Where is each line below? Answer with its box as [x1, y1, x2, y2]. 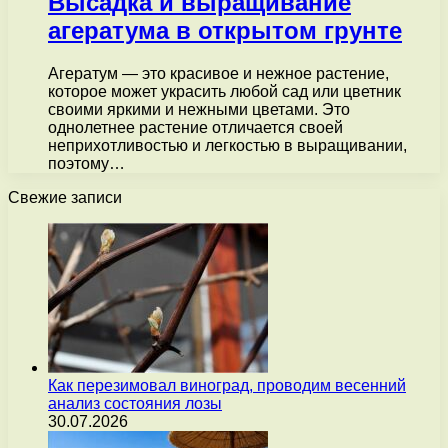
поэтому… [48, 155, 125, 173]
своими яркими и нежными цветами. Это [48, 101, 350, 119]
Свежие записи [8, 189, 122, 207]
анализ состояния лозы [48, 395, 222, 413]
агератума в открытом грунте [48, 17, 402, 45]
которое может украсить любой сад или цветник [48, 83, 401, 101]
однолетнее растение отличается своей [48, 119, 343, 137]
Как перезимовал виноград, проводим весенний [48, 377, 406, 395]
